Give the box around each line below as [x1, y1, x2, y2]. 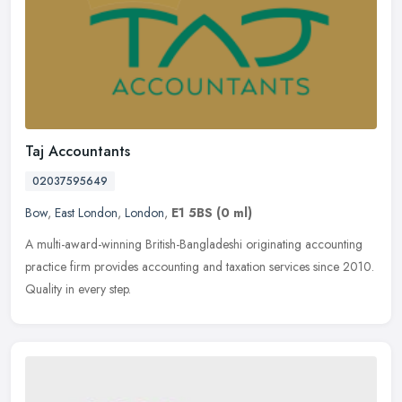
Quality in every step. [25, 280, 131, 299]
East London [55, 204, 118, 223]
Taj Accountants [25, 141, 130, 162]
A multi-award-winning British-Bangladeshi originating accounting [25, 235, 363, 254]
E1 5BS [171, 204, 213, 223]
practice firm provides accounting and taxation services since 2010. [25, 258, 374, 276]
